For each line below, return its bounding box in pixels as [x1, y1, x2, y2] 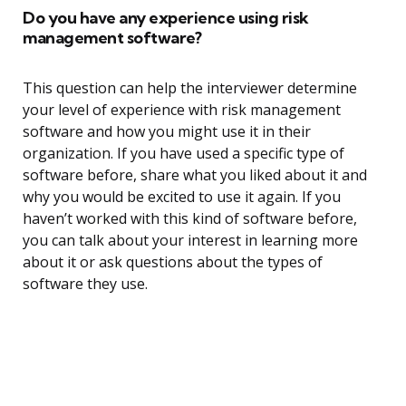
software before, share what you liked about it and [23, 165, 367, 186]
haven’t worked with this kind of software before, [23, 208, 357, 229]
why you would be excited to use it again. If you [23, 187, 341, 208]
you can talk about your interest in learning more [23, 230, 358, 251]
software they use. [23, 274, 148, 295]
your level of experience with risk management [23, 100, 341, 121]
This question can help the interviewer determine [23, 78, 357, 99]
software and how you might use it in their [23, 121, 311, 142]
